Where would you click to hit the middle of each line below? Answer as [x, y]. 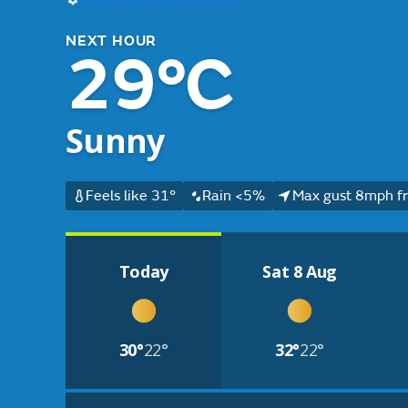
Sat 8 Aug [300, 271]
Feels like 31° [130, 196]
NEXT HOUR [112, 41]
